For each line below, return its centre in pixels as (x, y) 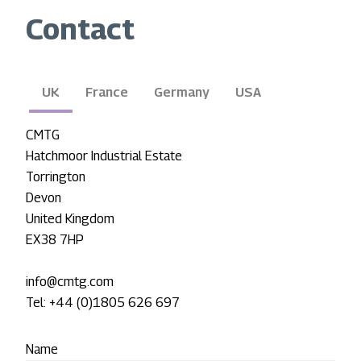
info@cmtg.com (70, 282)
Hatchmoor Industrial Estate (104, 156)
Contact (80, 29)
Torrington (56, 177)
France (107, 93)
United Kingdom (70, 219)
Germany (182, 93)
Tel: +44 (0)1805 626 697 (103, 303)
